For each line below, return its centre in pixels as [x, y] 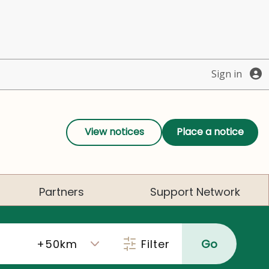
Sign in [227, 74]
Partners [61, 192]
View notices [114, 132]
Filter [156, 244]
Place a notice [210, 132]
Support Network [195, 192]
